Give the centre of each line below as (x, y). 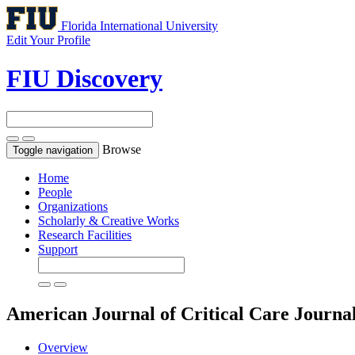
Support (58, 249)
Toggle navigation (53, 150)
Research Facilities (85, 235)
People (55, 192)
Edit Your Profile (48, 40)
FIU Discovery (84, 79)
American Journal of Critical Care (150, 313)
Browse (122, 149)
